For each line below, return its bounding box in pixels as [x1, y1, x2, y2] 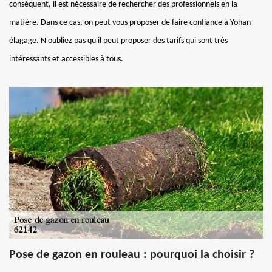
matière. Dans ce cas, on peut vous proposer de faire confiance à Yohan [9, 18, 251, 27]
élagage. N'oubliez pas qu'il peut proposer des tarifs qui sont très [9, 36, 228, 46]
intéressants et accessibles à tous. [9, 54, 123, 64]
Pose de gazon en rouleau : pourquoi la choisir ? [9, 248, 254, 261]
